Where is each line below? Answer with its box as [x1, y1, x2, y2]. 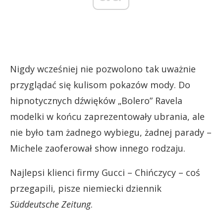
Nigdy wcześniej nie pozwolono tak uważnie [10, 62, 196, 75]
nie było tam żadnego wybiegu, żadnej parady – [10, 126, 212, 138]
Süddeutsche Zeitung [10, 198, 91, 210]
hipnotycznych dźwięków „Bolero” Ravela [10, 94, 182, 107]
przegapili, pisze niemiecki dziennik [10, 182, 162, 194]
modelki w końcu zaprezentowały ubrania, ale [10, 110, 205, 122]
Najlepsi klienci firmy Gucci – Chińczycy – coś [10, 166, 200, 178]
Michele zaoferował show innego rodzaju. [10, 142, 185, 154]
